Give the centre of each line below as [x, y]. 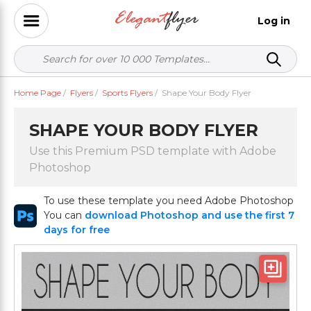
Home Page [37, 93]
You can [65, 215]
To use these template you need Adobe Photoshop [169, 201]
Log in [274, 20]
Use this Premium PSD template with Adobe [153, 151]
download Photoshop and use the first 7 [190, 215]
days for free [77, 230]
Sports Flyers [127, 93]
